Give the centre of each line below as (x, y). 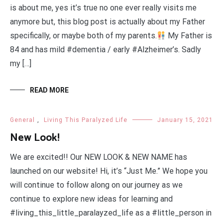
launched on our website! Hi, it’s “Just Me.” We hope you (109, 171)
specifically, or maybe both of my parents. (83, 36)
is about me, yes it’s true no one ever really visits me (103, 8)
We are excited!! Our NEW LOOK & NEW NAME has (99, 157)
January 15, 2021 (185, 120)
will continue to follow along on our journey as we (96, 185)
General (22, 120)
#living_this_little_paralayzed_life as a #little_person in (111, 213)
